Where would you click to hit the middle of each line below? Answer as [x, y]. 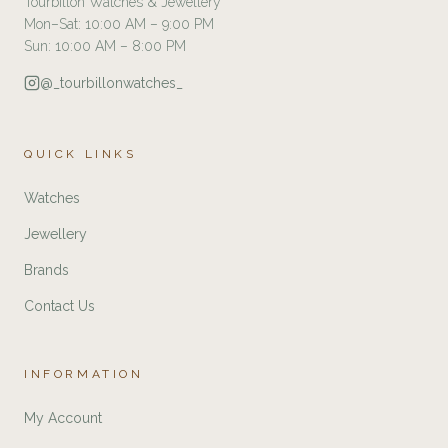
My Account [63, 418]
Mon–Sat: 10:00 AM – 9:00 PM [119, 24]
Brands [46, 270]
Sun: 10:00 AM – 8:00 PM [105, 46]
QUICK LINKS [80, 154]
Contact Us [59, 306]
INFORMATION [84, 374]
